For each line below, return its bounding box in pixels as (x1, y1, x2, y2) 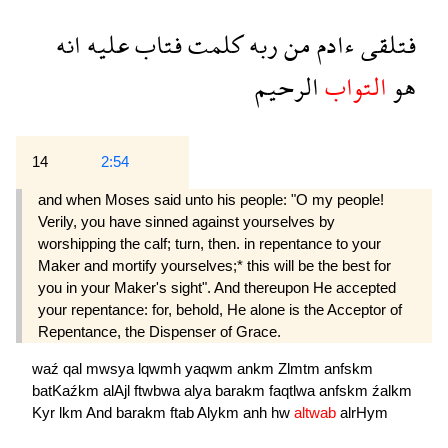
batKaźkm (32, 381, 103, 399)
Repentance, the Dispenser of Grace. (38, 322, 281, 340)
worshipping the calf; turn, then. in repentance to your (38, 234, 381, 252)
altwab (294, 403, 340, 421)
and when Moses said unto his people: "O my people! (38, 190, 384, 208)
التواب (319, 57, 387, 115)
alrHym (340, 403, 388, 421)
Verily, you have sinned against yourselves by (38, 212, 335, 230)
